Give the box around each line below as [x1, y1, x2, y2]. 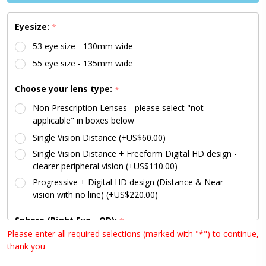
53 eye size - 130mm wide [33, 40, 133, 52]
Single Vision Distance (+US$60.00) [33, 132, 166, 143]
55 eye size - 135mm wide [33, 58, 133, 69]
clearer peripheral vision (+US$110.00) [33, 160, 178, 172]
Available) [7, 9, 69, 27]
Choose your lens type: [15, 83, 115, 95]
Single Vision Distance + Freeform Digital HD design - [33, 148, 237, 159]
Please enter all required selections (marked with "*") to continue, [7, 227, 259, 239]
